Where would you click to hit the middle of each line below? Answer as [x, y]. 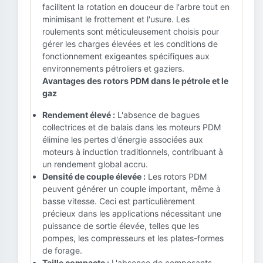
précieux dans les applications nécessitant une [132, 213]
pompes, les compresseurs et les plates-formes [133, 238]
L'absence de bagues [157, 115]
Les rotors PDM [176, 176]
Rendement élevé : [79, 115]
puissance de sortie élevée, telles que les [121, 226]
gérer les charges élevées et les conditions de [130, 44]
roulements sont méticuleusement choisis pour [131, 31]
